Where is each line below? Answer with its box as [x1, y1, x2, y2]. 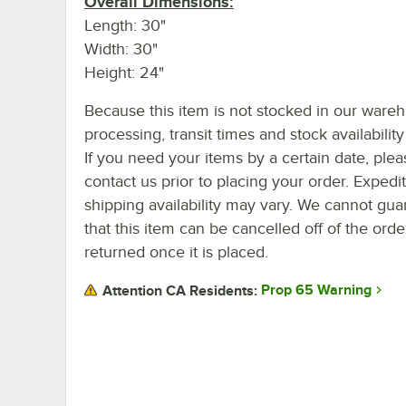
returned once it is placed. [84, 242, 268, 261]
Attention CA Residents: [102, 282, 257, 299]
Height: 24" [84, 63, 164, 82]
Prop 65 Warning [261, 282, 372, 299]
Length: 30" [84, 15, 166, 34]
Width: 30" [84, 39, 158, 58]
